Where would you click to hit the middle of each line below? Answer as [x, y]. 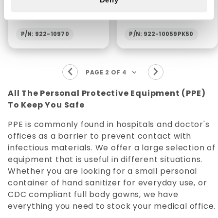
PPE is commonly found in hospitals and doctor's [109, 125]
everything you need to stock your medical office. [112, 206]
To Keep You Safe [46, 105]
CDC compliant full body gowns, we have [93, 195]
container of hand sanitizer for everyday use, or [108, 183]
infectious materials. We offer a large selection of [112, 148]
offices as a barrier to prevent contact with [100, 136]
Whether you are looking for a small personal [103, 171]
